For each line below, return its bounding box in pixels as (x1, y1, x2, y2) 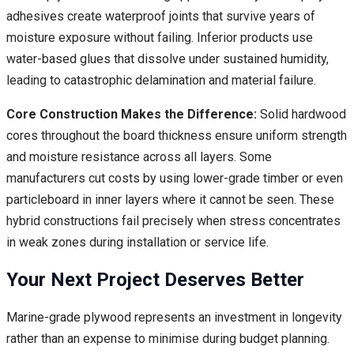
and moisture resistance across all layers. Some (6, 149, 272, 165)
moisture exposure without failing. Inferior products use (6, 30, 313, 46)
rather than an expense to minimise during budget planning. (6, 330, 330, 346)
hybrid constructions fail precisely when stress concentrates (6, 213, 341, 229)
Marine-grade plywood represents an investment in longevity (6, 309, 342, 325)
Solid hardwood (257, 107, 346, 122)
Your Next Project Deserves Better (6, 268, 304, 291)
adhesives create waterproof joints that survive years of (6, 9, 315, 24)
